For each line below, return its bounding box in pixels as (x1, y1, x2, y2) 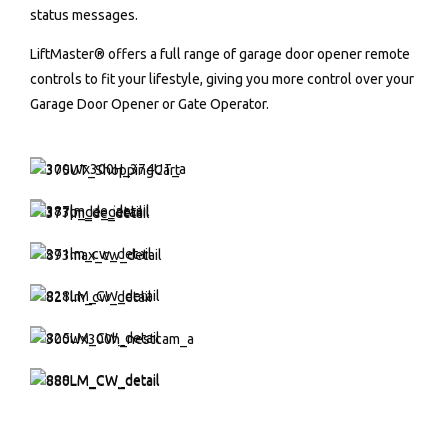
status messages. (30, 6, 138, 23)
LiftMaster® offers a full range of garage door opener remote (30, 45, 410, 62)
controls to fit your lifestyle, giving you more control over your (30, 70, 414, 87)
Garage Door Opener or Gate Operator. (30, 95, 269, 112)
